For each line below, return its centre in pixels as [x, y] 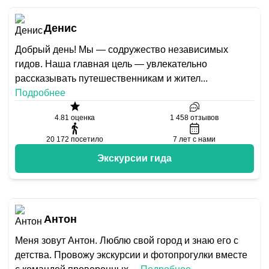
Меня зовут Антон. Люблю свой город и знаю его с [127, 240]
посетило [87, 139]
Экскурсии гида [134, 158]
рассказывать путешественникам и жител [108, 78]
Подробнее [40, 93]
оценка [82, 118]
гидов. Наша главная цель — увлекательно [111, 64]
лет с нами [197, 139]
